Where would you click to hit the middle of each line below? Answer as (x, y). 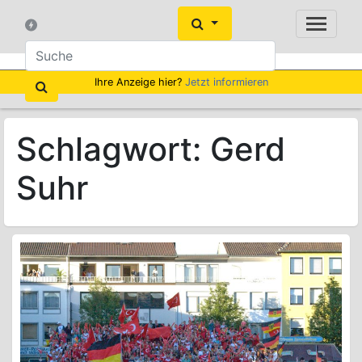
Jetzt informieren (226, 82)
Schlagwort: (113, 149)
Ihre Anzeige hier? (139, 82)
